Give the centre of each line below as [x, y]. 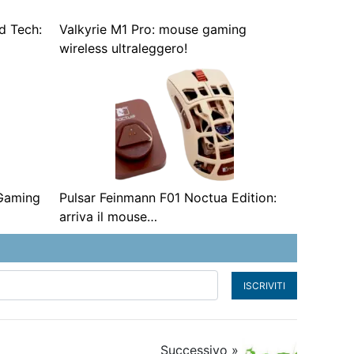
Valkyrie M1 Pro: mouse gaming [153, 30]
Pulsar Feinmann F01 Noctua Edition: [168, 198]
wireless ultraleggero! [123, 49]
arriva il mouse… [108, 217]
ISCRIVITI [264, 285]
